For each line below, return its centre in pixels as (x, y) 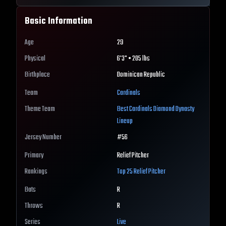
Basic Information (59, 22)
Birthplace (37, 75)
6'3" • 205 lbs (133, 59)
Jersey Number (43, 138)
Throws (34, 206)
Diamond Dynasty (173, 109)
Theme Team (40, 109)
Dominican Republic (141, 75)
